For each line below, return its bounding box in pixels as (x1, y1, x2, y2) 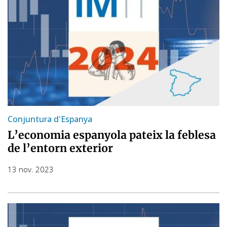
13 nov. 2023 (8, 164, 54, 174)
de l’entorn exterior (8, 141, 113, 155)
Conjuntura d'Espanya (8, 113, 92, 125)
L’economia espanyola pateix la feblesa (8, 128, 216, 142)
